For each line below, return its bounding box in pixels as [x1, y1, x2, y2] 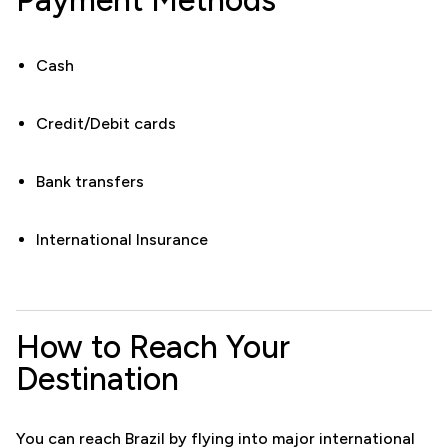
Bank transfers [36, 171, 144, 191]
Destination [16, 359, 179, 398]
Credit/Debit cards [36, 113, 176, 133]
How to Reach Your [16, 327, 290, 366]
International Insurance [36, 229, 208, 249]
